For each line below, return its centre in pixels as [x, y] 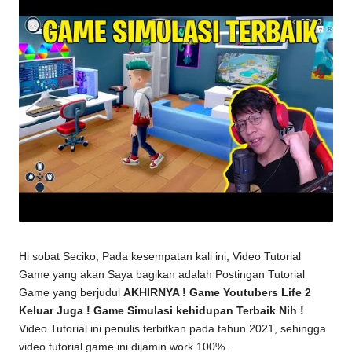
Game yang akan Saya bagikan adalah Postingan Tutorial [162, 275]
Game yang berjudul [71, 293]
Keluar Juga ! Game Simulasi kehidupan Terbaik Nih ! [161, 311]
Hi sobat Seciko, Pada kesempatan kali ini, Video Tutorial [160, 257]
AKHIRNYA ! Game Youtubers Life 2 [217, 293]
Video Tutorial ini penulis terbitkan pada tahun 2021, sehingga [172, 329]
